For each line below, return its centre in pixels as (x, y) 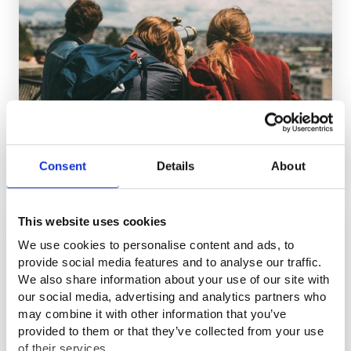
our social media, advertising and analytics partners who (172, 297)
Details (175, 165)
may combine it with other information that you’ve (152, 314)
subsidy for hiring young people (116, 149)
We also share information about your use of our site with (174, 280)
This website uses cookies (92, 221)
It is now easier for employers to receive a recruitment (175, 130)
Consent (63, 165)
